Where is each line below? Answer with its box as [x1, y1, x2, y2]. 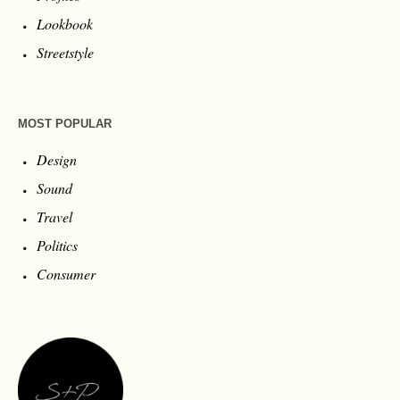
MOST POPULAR [18, 117, 112, 131]
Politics [37, 236, 79, 255]
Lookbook [37, 14, 94, 34]
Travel [37, 207, 73, 227]
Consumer [37, 264, 96, 284]
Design [37, 150, 78, 170]
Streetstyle [37, 43, 95, 62]
